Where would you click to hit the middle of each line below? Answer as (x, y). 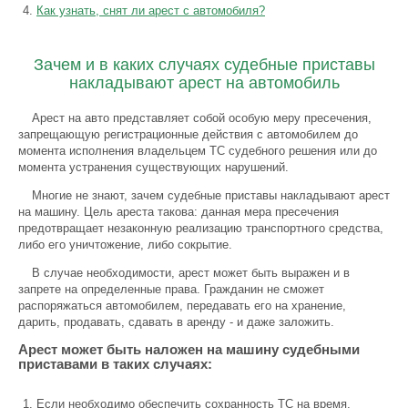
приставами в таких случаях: (115, 364)
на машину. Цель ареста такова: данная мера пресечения (178, 212)
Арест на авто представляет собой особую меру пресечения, (202, 118)
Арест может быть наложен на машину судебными (189, 349)
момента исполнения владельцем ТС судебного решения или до (198, 151)
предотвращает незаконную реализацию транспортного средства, (201, 228)
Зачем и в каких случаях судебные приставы (204, 65)
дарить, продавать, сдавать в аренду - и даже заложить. (176, 322)
